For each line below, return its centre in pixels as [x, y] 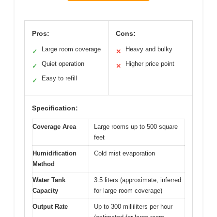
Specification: [55, 108]
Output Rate [50, 206]
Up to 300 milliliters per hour [133, 206]
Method [44, 164]
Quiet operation [63, 63]
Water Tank [49, 180]
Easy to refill [59, 78]
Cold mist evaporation [124, 153]
